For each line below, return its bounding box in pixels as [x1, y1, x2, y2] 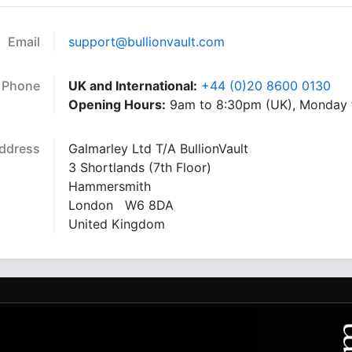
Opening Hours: [68, 97, 167, 112]
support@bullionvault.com [68, 34, 225, 49]
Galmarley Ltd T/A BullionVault [68, 141, 249, 156]
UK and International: [68, 78, 198, 93]
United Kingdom [68, 216, 166, 232]
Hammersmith [68, 178, 152, 194]
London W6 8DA [68, 197, 174, 213]
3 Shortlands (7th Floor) [68, 159, 212, 175]
